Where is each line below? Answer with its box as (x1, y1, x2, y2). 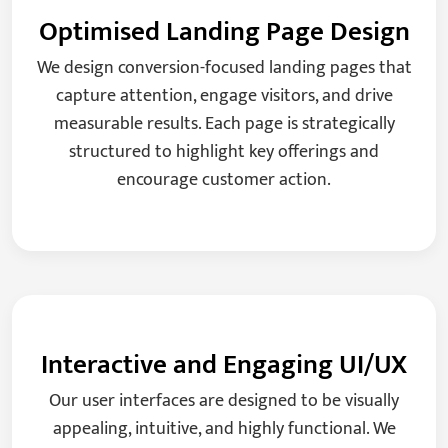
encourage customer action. (117, 165, 331, 196)
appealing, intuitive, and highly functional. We (52, 414, 396, 445)
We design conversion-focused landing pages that (36, 53, 412, 84)
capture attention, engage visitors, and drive (55, 81, 393, 112)
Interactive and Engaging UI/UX (41, 342, 407, 388)
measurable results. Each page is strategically (53, 109, 395, 140)
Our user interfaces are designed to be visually (49, 386, 399, 417)
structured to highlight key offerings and (69, 137, 379, 168)
